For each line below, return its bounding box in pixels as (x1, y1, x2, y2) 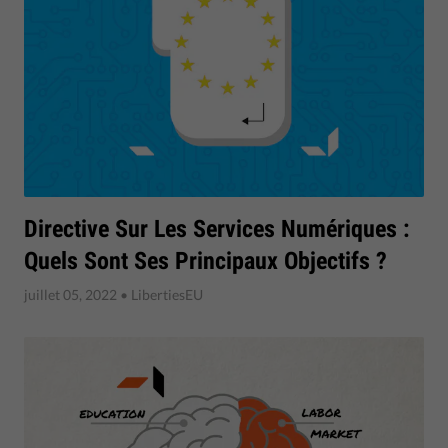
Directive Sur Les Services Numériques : (24, 214, 410, 243)
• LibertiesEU (117, 285, 203, 303)
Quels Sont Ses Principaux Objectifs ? (24, 246, 387, 275)
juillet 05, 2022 (24, 285, 117, 303)
